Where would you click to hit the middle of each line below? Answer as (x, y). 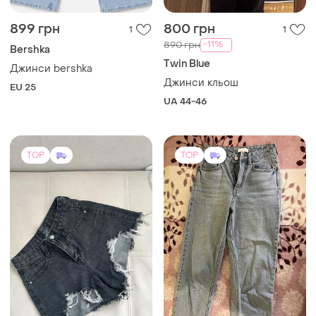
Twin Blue (187, 63)
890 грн (182, 45)
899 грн (35, 29)
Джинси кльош (201, 83)
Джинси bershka (51, 68)
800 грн (189, 29)
